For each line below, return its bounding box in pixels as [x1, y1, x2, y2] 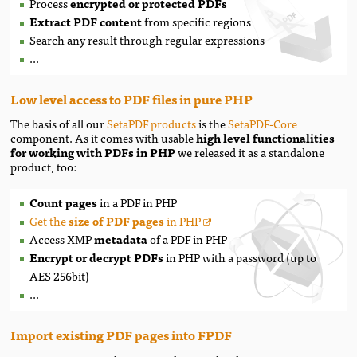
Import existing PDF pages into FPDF [10, 324, 233, 345]
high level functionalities [194, 128, 335, 147]
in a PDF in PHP [97, 193, 178, 212]
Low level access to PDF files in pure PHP [10, 88, 253, 109]
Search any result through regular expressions [29, 29, 265, 49]
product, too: [10, 157, 77, 176]
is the [196, 114, 229, 133]
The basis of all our [10, 114, 108, 133]
